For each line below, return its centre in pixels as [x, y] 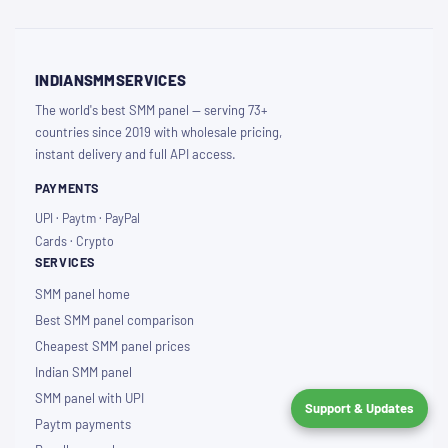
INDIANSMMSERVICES [111, 80]
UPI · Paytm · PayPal [87, 218]
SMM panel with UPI [89, 398]
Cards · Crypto [74, 241]
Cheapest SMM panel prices [112, 346]
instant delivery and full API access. [135, 154]
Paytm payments [83, 424]
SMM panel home [82, 294]
